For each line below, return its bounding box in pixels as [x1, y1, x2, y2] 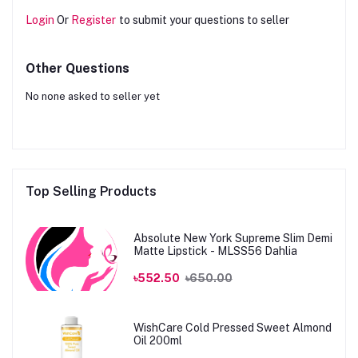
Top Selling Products [26, 184, 157, 200]
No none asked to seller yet [26, 90, 160, 103]
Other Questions [26, 61, 129, 77]
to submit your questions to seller [119, 14, 289, 27]
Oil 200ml [133, 333, 182, 347]
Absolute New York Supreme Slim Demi [133, 231, 332, 245]
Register [71, 14, 116, 27]
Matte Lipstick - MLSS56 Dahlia [133, 244, 297, 257]
